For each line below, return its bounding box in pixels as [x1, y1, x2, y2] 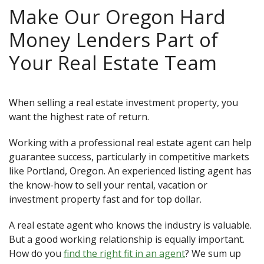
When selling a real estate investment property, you [9, 96, 18, 110]
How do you [9, 247, 64, 260]
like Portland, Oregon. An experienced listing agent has [9, 164, 252, 178]
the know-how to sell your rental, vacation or [9, 179, 207, 192]
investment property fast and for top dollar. [9, 193, 202, 206]
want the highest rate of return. [9, 110, 149, 124]
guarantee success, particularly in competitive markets [9, 150, 249, 164]
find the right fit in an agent [64, 247, 185, 260]
